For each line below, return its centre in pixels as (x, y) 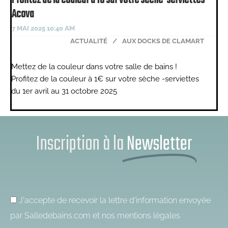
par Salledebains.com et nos (64, 215)
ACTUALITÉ (89, 41)
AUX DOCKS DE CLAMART (163, 41)
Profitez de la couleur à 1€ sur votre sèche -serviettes (105, 79)
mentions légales (149, 215)
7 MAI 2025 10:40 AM (43, 28)
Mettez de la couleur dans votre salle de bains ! (94, 66)
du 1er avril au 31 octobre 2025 (64, 91)
